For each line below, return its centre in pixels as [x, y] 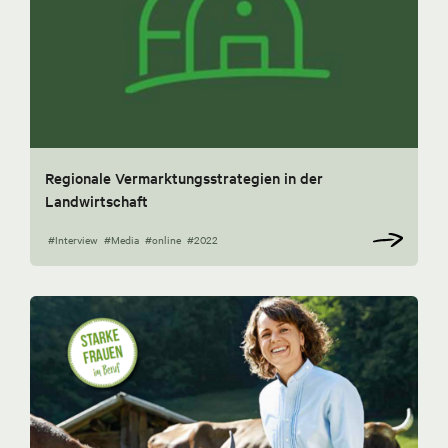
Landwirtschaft [96, 201]
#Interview [73, 240]
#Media [121, 240]
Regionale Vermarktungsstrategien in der [184, 178]
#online [163, 240]
